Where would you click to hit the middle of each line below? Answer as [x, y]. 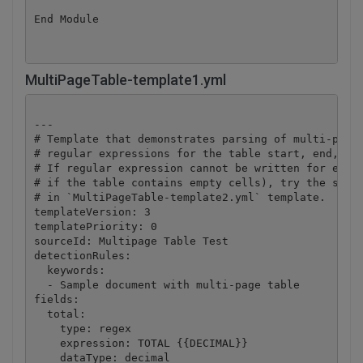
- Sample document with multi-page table [167, 284]
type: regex [82, 328]
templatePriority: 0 [95, 226]
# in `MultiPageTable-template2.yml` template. [179, 197]
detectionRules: [82, 255]
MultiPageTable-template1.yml [126, 80]
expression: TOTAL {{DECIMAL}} [141, 343]
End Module [66, 19]
